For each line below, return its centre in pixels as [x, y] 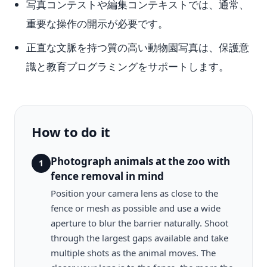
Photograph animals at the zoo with [140, 161]
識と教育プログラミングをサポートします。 [128, 66]
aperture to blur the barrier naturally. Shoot [139, 223]
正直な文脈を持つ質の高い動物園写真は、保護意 [138, 47]
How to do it [71, 132]
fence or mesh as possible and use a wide [136, 208]
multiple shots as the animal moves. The [133, 253]
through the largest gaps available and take [139, 238]
